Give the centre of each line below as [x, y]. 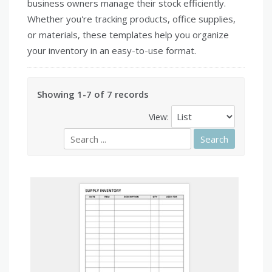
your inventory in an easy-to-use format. [112, 51]
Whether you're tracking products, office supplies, [131, 19]
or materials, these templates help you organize [128, 35]
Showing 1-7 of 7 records [93, 94]
